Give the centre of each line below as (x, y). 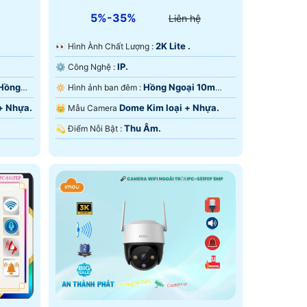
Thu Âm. (142, 128)
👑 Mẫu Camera (93, 108)
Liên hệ (184, 18)
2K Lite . (173, 46)
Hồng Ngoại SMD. (93, 102)
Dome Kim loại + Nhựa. (169, 107)
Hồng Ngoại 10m (179, 87)
